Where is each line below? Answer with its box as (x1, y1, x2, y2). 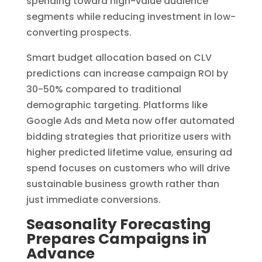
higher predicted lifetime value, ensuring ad (26, 146, 232, 160)
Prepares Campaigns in (26, 229, 206, 250)
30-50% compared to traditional (26, 82, 181, 96)
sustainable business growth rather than (26, 177, 219, 191)
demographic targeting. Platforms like (26, 98, 208, 112)
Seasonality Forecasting (26, 214, 211, 235)
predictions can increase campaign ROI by (26, 67, 228, 81)
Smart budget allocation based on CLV (26, 51, 212, 65)
